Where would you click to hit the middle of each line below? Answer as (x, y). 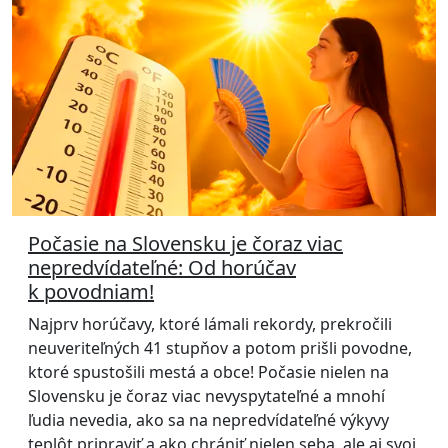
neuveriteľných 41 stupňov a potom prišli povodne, (220, 347)
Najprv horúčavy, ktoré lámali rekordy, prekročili (210, 323)
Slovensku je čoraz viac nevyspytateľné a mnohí (206, 395)
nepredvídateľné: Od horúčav (162, 267)
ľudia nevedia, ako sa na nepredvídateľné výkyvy (208, 419)
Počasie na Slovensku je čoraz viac (185, 243)
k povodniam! (91, 291)
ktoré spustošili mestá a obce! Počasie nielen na (208, 371)
